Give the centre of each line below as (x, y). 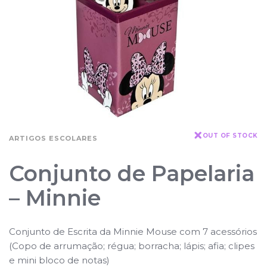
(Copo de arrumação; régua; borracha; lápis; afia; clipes (132, 246)
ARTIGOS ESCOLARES (53, 138)
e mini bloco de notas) (59, 260)
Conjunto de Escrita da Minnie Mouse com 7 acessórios (133, 231)
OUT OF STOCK (230, 135)
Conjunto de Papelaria (132, 173)
